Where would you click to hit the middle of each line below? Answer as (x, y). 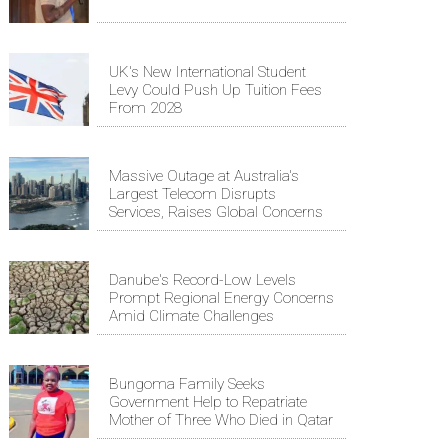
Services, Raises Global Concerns (216, 211)
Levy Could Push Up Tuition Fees (215, 89)
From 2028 (145, 107)
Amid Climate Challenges (191, 315)
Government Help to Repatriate (208, 401)
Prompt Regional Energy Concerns (221, 297)
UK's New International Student (207, 71)
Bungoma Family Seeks (187, 383)
